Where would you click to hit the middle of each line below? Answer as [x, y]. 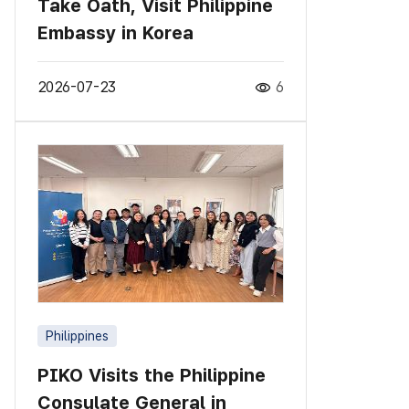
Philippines [77, 336]
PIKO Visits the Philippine [152, 375]
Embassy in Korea [115, 32]
